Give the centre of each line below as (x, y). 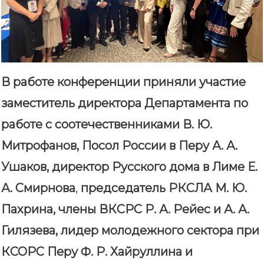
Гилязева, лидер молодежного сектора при (130, 231)
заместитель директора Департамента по (125, 103)
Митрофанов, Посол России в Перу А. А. (119, 146)
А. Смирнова (38, 188)
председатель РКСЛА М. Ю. (162, 188)
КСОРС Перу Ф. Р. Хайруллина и (97, 252)
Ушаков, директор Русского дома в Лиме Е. (129, 167)
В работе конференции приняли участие (123, 82)
